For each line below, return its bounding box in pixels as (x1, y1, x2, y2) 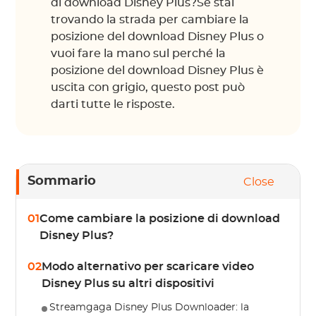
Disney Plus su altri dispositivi (42, 278, 215, 289)
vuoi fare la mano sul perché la (51, 48, 226, 59)
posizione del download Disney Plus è (51, 65, 265, 76)
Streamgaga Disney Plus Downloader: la (49, 303, 250, 312)
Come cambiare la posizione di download (39, 213, 281, 224)
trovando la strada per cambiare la (51, 14, 250, 25)
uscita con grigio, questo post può (51, 82, 245, 93)
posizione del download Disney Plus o (51, 31, 265, 42)
